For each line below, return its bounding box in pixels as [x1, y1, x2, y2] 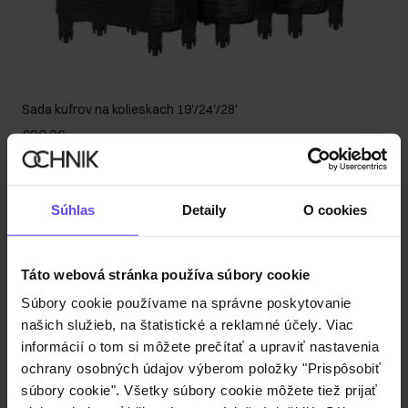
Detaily [181, 201, 227, 218]
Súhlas [50, 201, 96, 218]
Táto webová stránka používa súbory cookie [21, 266, 311, 282]
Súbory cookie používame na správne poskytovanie [21, 294, 352, 311]
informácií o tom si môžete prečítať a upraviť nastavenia [21, 338, 379, 354]
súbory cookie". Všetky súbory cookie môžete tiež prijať [21, 382, 378, 398]
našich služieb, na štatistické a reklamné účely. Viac [21, 316, 354, 332]
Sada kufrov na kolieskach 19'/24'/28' [22, 101, 238, 118]
